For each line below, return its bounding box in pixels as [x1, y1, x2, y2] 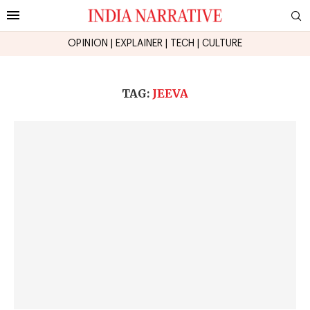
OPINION [68, 38, 108, 48]
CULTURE [202, 38, 242, 48]
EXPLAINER [116, 38, 163, 48]
